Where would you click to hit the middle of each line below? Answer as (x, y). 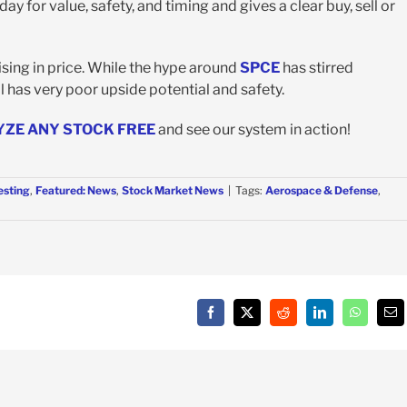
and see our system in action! (253, 129)
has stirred (316, 67)
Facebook (234, 318)
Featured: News (76, 190)
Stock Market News (173, 190)
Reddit (299, 318)
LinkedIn (342, 318)
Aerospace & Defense (322, 190)
